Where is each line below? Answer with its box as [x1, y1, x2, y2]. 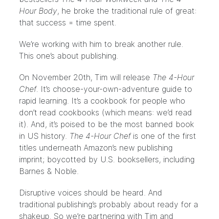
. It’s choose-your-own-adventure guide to [36, 84, 192, 94]
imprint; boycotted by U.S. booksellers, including [19, 154, 195, 164]
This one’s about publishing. [19, 51, 118, 61]
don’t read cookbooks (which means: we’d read [19, 108, 192, 117]
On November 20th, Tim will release [19, 72, 153, 82]
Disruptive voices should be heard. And [19, 188, 162, 197]
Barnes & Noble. [19, 166, 79, 176]
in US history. [19, 131, 69, 141]
